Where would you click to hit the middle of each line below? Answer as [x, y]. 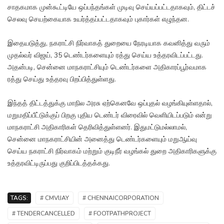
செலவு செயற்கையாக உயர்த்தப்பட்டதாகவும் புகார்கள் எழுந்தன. [98, 19]
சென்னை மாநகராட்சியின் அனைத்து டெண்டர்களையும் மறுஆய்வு [102, 139]
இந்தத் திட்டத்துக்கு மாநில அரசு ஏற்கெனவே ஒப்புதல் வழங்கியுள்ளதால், [110, 103]
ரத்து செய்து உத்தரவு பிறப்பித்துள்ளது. [62, 79]
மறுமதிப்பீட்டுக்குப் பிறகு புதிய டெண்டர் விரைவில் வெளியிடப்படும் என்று [110, 115]
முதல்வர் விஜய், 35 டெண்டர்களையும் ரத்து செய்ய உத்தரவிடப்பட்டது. [105, 55]
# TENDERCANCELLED [43, 214]
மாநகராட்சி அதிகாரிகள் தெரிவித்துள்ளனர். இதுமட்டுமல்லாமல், [97, 127]
